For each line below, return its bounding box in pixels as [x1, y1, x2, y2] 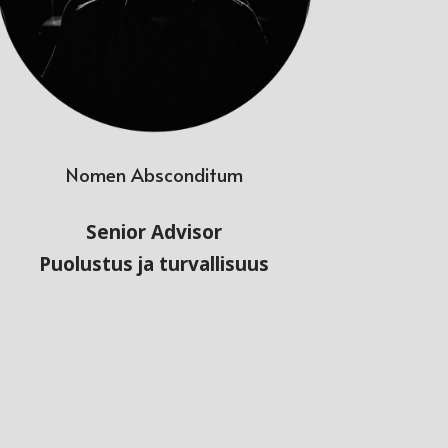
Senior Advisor [86, 219, 223, 246]
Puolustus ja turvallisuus [39, 251, 270, 278]
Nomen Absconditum [65, 161, 243, 188]
